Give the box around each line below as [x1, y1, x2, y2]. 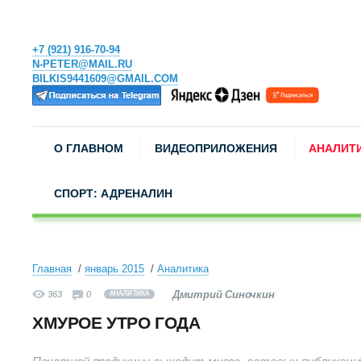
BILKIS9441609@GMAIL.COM [32, 73, 178, 85]
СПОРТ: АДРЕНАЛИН [54, 187, 172, 200]
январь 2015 [85, 263, 144, 275]
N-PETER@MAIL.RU [32, 58, 132, 70]
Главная [32, 263, 72, 275]
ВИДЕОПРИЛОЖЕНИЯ [155, 142, 277, 155]
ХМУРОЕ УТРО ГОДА [32, 313, 201, 332]
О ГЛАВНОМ [54, 142, 123, 155]
